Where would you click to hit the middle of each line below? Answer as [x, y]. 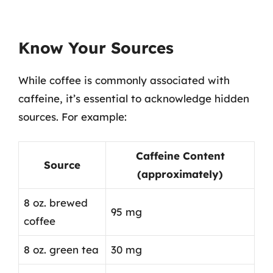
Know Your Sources [96, 48]
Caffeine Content [180, 156]
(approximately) [180, 174]
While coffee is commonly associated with [124, 80]
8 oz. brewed [56, 203]
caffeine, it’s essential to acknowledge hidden [134, 98]
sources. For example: [73, 116]
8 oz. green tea [61, 250]
